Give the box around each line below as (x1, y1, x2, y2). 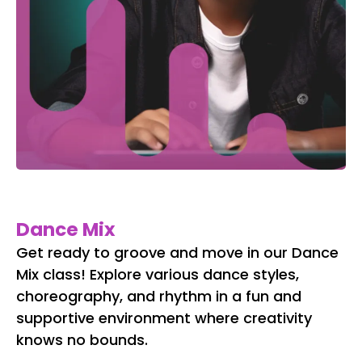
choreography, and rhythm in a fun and (16, 286, 301, 307)
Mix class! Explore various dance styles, (16, 264, 299, 285)
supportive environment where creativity (16, 308, 312, 329)
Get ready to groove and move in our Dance (16, 242, 339, 263)
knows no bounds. (16, 330, 148, 351)
